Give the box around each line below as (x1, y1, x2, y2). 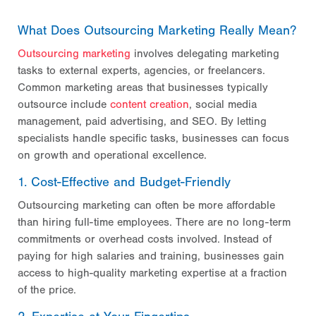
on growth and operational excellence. (18, 148, 207, 162)
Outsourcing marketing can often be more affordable (18, 198, 275, 212)
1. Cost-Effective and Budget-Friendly (18, 174, 231, 190)
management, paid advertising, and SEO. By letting (18, 114, 267, 128)
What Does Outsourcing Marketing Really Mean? (18, 23, 296, 38)
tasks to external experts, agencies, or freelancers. (18, 63, 265, 77)
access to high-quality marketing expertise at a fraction (18, 266, 287, 279)
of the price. (18, 283, 76, 296)
